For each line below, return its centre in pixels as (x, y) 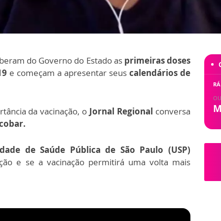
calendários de (160, 73)
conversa (172, 111)
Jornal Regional (120, 111)
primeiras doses (157, 61)
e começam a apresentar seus (68, 73)
